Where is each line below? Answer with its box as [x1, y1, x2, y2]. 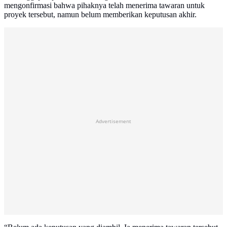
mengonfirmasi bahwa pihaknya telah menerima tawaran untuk [4, 1, 205, 10]
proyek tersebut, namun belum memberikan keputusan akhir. [4, 10, 197, 19]
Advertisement [96, 118, 131, 125]
